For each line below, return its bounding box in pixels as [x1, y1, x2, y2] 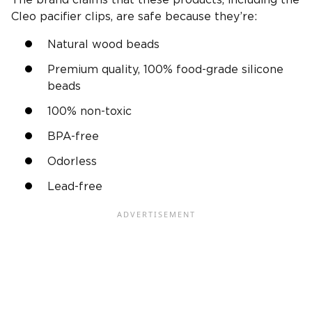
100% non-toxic [47, 105, 132, 117]
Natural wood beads [47, 38, 159, 50]
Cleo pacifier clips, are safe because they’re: [11, 10, 257, 22]
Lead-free [47, 180, 102, 192]
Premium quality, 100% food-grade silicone [47, 63, 283, 75]
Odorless [47, 155, 97, 167]
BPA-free [47, 130, 99, 142]
